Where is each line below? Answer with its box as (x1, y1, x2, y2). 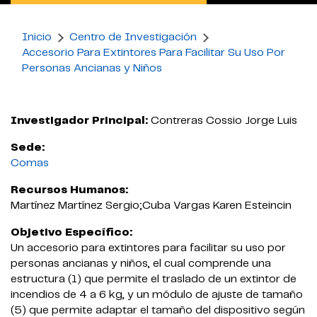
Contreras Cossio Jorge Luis (151, 115, 297, 126)
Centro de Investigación (69, 32, 197, 42)
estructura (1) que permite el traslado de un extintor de (11, 274, 296, 284)
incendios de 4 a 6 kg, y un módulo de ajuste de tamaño (11, 289, 303, 300)
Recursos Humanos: (11, 185, 128, 195)
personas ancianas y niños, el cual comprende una (11, 258, 271, 269)
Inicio (22, 32, 52, 42)
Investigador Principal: (11, 115, 151, 126)
